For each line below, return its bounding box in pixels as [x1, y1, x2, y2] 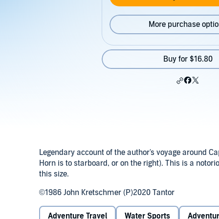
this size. [39, 169, 69, 179]
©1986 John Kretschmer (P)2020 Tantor [39, 188, 175, 197]
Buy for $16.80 [163, 54, 213, 64]
